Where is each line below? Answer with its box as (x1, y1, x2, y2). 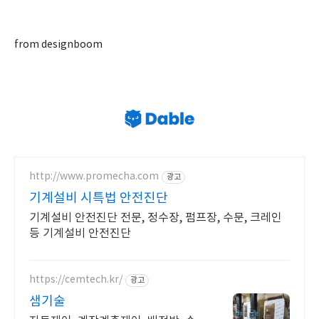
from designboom (14, 38, 103, 51)
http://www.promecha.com (29, 171, 159, 183)
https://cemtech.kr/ (29, 274, 122, 286)
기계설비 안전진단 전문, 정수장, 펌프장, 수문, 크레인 (29, 211, 282, 224)
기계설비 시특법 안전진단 (29, 190, 168, 206)
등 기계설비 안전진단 (29, 226, 131, 240)
